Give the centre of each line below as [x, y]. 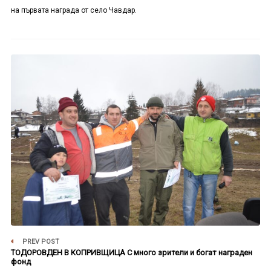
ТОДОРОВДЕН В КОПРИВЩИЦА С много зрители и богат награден [131, 252]
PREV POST [40, 241]
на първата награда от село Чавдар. [73, 11]
